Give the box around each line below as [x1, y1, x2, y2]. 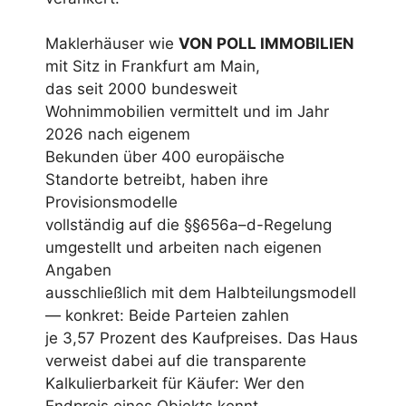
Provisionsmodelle [45, 193, 178, 212]
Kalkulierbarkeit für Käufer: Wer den [45, 374, 304, 393]
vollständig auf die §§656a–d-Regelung [45, 216, 332, 235]
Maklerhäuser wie [45, 34, 179, 53]
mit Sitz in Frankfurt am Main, [45, 57, 260, 76]
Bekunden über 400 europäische [45, 148, 285, 167]
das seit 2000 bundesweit [45, 80, 237, 99]
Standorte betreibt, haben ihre [45, 170, 268, 189]
